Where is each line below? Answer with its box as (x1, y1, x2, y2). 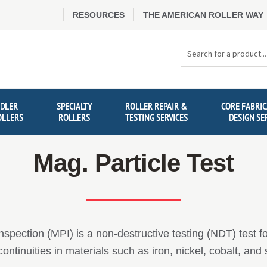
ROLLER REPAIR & (125, 100, 188, 113)
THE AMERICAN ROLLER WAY (143, 10, 263, 20)
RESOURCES (73, 10, 125, 20)
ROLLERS (58, 111, 91, 124)
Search (181, 44, 207, 53)
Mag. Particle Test (33, 149, 234, 178)
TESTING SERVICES (125, 111, 188, 124)
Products (181, 57, 214, 66)
